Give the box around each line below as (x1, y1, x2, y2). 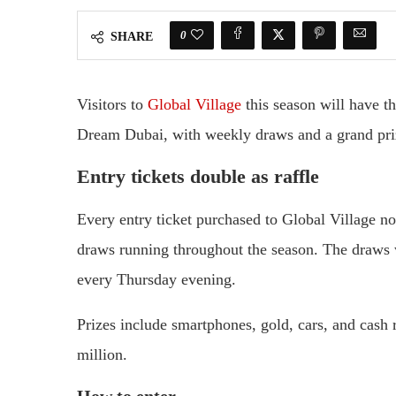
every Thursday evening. (77, 270, 236, 288)
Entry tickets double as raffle (77, 164, 319, 187)
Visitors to (77, 95, 148, 113)
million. (77, 345, 127, 363)
